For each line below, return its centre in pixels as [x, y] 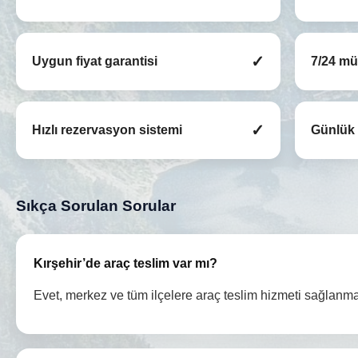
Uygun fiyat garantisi [95, 62]
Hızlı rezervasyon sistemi [107, 130]
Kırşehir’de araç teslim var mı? [125, 263]
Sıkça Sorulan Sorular [96, 206]
